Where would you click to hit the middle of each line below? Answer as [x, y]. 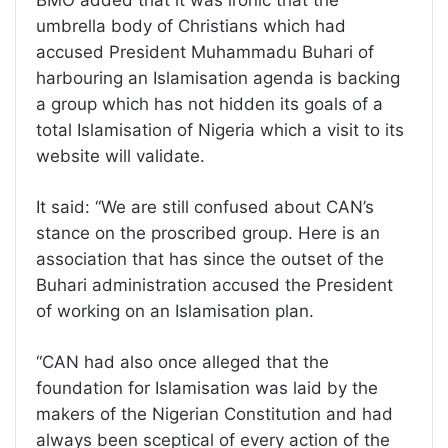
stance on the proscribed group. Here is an [208, 232]
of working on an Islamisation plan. [175, 310]
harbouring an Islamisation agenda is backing [218, 77]
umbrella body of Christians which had [191, 25]
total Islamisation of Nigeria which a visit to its [220, 129]
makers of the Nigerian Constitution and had [214, 413]
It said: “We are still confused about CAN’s [205, 206]
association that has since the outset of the [210, 258]
